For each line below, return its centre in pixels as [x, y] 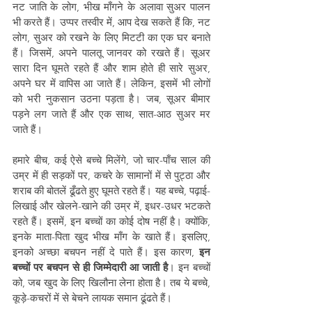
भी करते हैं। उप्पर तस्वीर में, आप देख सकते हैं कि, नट [111, 22]
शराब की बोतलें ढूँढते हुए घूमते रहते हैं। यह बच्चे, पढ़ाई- [111, 190]
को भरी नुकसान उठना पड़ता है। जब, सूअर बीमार [111, 99]
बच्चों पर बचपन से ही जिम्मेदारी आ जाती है [90, 267]
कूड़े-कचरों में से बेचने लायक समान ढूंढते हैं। [94, 298]
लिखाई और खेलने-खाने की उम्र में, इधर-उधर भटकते [111, 206]
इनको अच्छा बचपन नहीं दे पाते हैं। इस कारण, [106, 252]
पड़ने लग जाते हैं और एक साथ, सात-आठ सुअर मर [111, 114]
